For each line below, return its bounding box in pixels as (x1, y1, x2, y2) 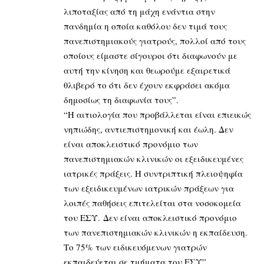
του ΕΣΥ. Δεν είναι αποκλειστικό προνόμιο (64, 211, 237, 223)
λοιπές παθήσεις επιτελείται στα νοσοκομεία (64, 196, 241, 209)
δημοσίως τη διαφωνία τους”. (64, 93, 179, 105)
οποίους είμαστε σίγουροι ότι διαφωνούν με (64, 49, 237, 61)
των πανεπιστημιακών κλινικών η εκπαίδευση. (64, 226, 247, 238)
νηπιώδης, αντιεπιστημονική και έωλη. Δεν (64, 123, 233, 135)
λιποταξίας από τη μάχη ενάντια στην (64, 5, 215, 17)
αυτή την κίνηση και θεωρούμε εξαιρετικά (64, 64, 230, 76)
